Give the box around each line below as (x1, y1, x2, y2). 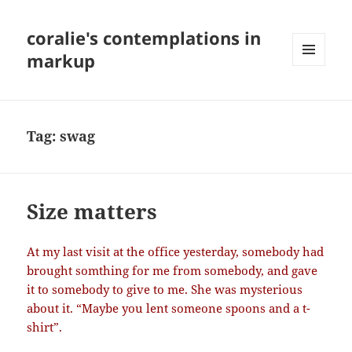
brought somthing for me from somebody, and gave (27, 262, 318, 279)
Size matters (27, 197, 158, 226)
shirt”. (27, 319, 63, 335)
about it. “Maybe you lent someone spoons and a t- (27, 300, 311, 317)
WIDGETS (292, 92, 337, 106)
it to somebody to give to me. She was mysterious (27, 281, 303, 298)
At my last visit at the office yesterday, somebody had (27, 244, 324, 260)
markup (27, 49, 96, 73)
